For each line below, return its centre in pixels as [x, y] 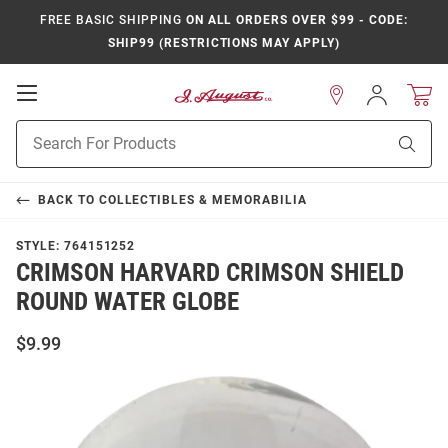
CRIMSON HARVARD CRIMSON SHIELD [210, 272]
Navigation [81, 132]
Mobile [65, 112]
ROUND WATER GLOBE [127, 301]
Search [37, 151]
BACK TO [68, 200]
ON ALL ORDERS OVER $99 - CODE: [294, 20]
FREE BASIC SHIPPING [111, 20]
